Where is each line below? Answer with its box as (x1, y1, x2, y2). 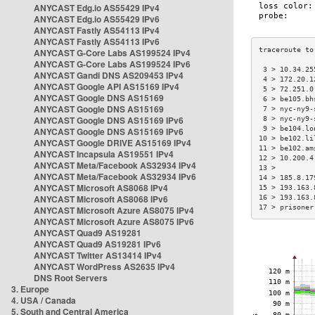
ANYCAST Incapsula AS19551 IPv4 (34, 148, 174, 160)
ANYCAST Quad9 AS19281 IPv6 (34, 238, 161, 250)
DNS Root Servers (34, 271, 108, 284)
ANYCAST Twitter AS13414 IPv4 (34, 249, 162, 262)
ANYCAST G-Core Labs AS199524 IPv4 (34, 46, 191, 59)
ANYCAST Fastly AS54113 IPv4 (34, 24, 160, 37)
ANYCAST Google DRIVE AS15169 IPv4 (34, 136, 191, 149)
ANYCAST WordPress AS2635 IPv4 (34, 260, 175, 273)
